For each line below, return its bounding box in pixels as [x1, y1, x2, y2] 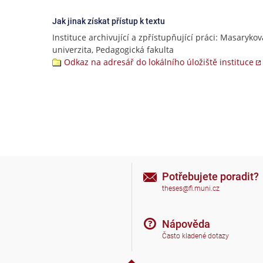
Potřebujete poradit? [162, 170, 259, 183]
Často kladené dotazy [162, 232, 229, 241]
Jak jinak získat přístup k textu [52, 16, 165, 26]
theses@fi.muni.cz [162, 184, 220, 193]
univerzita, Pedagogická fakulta [52, 44, 174, 55]
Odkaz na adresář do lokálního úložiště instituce [64, 56, 254, 68]
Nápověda [162, 217, 210, 230]
